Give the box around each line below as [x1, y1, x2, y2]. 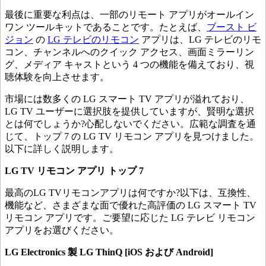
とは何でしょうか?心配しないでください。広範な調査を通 [5, 119, 256, 129]
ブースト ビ [207, 22, 256, 33]
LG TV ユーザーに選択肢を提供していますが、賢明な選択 [5, 106, 254, 117]
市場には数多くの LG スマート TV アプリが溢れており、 [5, 94, 249, 104]
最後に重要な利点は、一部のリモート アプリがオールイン [5, 9, 254, 20]
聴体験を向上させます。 [5, 72, 109, 83]
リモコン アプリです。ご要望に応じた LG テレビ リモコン [5, 213, 255, 223]
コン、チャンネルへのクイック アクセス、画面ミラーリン [5, 47, 254, 58]
